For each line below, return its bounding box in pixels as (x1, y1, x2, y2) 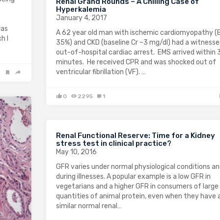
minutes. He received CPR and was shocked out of (56, 57, 216, 66)
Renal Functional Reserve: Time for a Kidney (56, 131, 215, 140)
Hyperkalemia (56, 4, 106, 14)
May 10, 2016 (56, 147, 97, 156)
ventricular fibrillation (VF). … (56, 67, 146, 76)
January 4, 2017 (56, 13, 107, 22)
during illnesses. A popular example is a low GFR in (56, 172, 211, 181)
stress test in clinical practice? (56, 138, 171, 148)
